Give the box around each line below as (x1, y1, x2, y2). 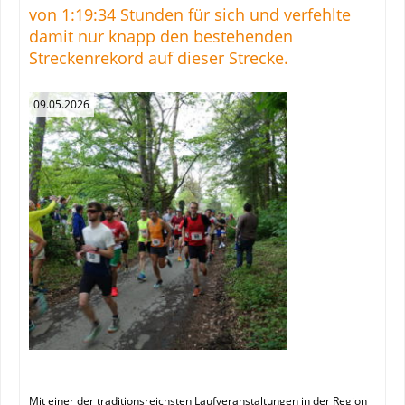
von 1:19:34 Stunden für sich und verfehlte (29, 3, 351, 25)
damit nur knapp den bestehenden (29, 24, 293, 47)
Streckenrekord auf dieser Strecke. (29, 46, 288, 69)
